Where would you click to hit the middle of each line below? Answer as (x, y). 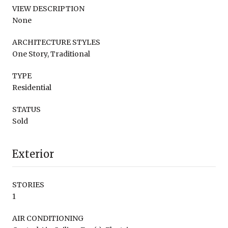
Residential (32, 87)
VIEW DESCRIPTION (48, 8)
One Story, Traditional (51, 54)
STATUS (26, 109)
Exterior (33, 154)
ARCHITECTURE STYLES (56, 42)
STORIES (28, 184)
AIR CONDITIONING (48, 218)
